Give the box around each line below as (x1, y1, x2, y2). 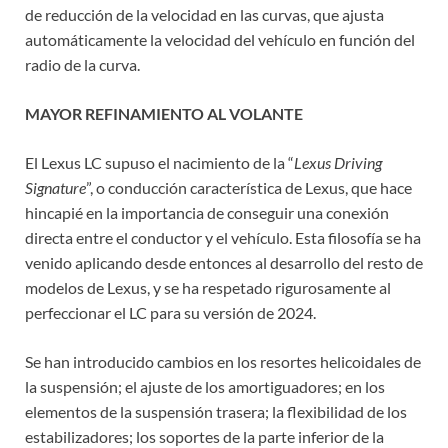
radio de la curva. (25, 55, 140, 75)
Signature (25, 178, 86, 198)
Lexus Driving (294, 153, 382, 173)
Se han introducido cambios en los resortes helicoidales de (25, 352, 421, 372)
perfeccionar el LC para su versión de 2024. (25, 303, 316, 323)
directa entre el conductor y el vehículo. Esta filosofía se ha (25, 228, 421, 248)
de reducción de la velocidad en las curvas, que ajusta (25, 5, 384, 25)
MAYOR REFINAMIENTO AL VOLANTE (25, 104, 303, 124)
